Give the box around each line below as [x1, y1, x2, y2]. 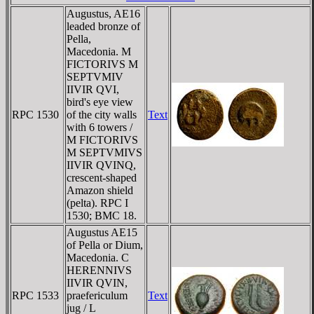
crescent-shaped [67, 171, 137, 184]
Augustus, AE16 [67, 7, 140, 20]
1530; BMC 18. [67, 209, 137, 221]
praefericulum [67, 289, 128, 301]
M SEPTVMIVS [67, 146, 142, 158]
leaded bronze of [67, 20, 140, 32]
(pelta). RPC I [67, 196, 128, 209]
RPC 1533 [12, 289, 59, 301]
